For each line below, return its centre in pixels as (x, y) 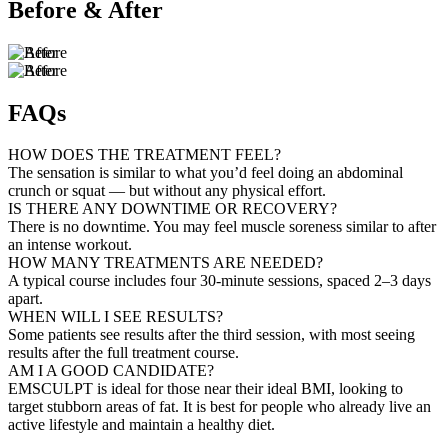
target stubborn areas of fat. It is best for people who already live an (219, 407)
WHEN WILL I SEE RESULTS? (115, 317)
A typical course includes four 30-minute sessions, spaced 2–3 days (219, 281)
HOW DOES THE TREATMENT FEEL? (144, 155)
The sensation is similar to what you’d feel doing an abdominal (205, 173)
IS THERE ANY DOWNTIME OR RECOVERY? (172, 209)
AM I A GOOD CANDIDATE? (111, 371)
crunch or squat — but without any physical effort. (167, 191)
